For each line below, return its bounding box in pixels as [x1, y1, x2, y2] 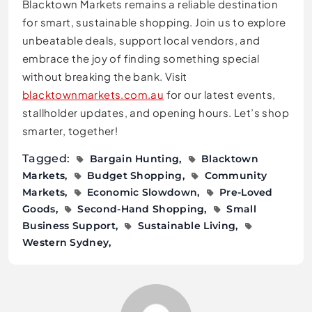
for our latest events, [164, 88, 276, 102]
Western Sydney [22, 236, 109, 249]
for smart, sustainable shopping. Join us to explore [22, 15, 286, 29]
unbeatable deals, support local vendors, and [22, 33, 260, 47]
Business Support [22, 219, 116, 233]
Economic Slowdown [87, 186, 198, 199]
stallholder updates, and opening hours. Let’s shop [22, 106, 289, 120]
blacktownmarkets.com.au [22, 88, 164, 102]
